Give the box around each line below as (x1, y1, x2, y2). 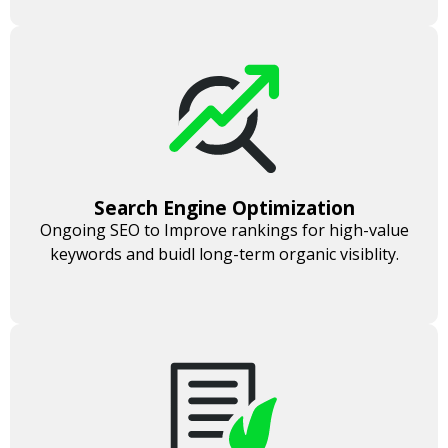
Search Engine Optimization (93, 194, 355, 221)
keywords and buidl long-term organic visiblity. (49, 242, 399, 265)
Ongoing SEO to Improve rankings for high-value (39, 218, 409, 241)
